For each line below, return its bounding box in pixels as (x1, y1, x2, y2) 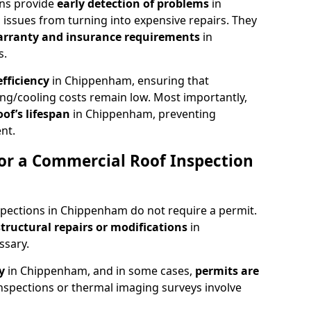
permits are (195, 262, 259, 278)
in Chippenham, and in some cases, (8, 262, 195, 278)
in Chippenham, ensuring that (52, 72, 209, 88)
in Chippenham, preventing (73, 106, 216, 121)
